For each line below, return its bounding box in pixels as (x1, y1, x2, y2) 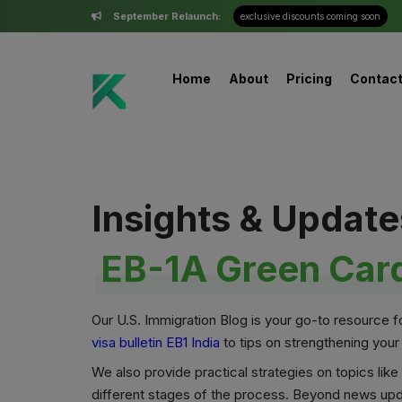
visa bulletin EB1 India (92, 334, 220, 351)
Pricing (285, 71, 332, 86)
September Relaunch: (113, 10, 222, 22)
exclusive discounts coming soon (240, 11, 380, 22)
